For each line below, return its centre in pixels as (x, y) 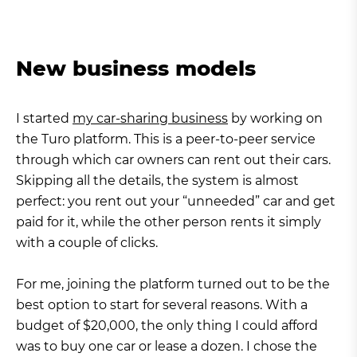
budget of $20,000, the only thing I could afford (167, 326)
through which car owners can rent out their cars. (173, 160)
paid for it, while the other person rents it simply (169, 222)
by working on (275, 118)
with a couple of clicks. (87, 243)
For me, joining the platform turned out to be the (173, 284)
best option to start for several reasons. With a (162, 305)
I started (44, 118)
